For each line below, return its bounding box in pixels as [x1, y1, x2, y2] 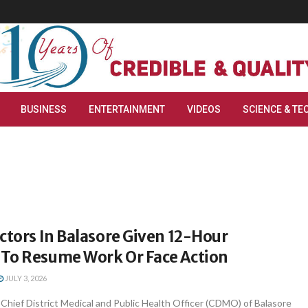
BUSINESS [21, 104, 67, 115]
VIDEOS [187, 104, 221, 115]
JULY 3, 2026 [3, 274, 47, 283]
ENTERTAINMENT [89, 104, 165, 115]
